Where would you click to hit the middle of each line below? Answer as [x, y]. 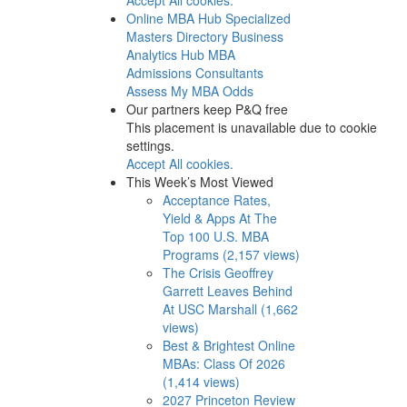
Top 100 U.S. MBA [215, 236]
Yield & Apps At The [219, 218]
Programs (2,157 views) [231, 254]
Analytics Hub [165, 54]
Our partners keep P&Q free [207, 109]
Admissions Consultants [194, 72]
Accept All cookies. [179, 163]
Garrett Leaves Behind [227, 290]
